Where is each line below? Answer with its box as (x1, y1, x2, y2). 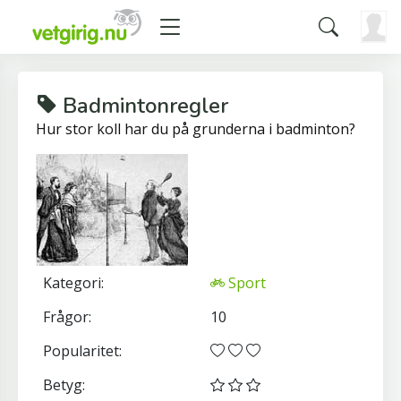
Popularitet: (43, 341, 122, 361)
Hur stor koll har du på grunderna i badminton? (36, 119, 355, 139)
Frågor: (43, 307, 91, 327)
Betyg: (43, 375, 85, 395)
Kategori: (43, 273, 104, 293)
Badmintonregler (57, 91, 228, 120)
